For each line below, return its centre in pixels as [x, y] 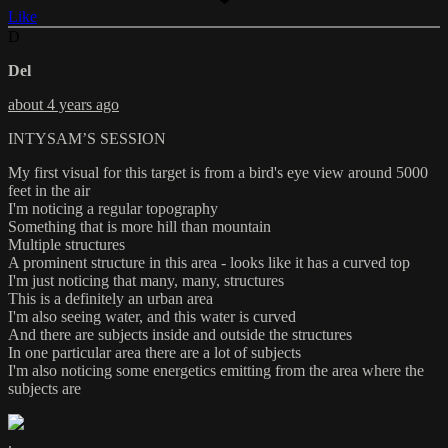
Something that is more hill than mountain [139, 226]
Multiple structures [66, 244]
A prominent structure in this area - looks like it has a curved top [209, 262]
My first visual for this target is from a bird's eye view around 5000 [218, 172]
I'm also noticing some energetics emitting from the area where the [216, 370]
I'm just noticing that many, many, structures [146, 280]
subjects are [44, 388]
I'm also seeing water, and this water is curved [152, 316]
